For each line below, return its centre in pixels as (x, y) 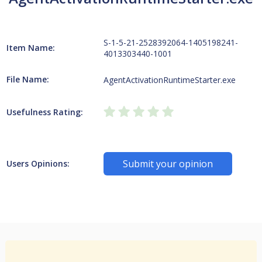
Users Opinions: (38, 163)
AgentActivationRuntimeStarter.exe (170, 80)
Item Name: (30, 48)
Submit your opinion (168, 164)
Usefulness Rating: (44, 112)
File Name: (27, 79)
